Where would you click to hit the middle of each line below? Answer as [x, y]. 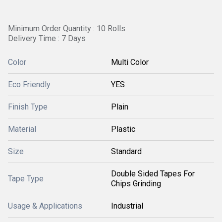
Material [22, 129]
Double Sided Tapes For [153, 174]
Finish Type [28, 107]
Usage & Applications [45, 206]
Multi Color [130, 62]
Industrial [127, 206]
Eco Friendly [29, 84]
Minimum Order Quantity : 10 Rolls [67, 28]
